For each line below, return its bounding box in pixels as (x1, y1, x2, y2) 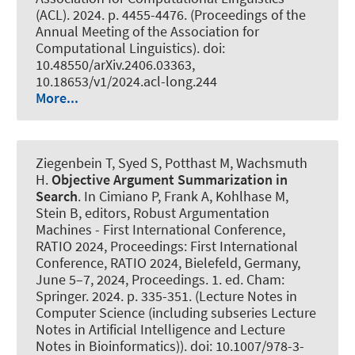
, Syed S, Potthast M (112, 154, 230, 173)
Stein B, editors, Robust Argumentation (36, 204, 269, 223)
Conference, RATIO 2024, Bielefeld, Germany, (36, 254, 300, 273)
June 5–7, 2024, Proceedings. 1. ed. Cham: (36, 270, 284, 289)
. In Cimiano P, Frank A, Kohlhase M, (78, 187, 288, 206)
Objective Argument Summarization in (52, 170, 288, 189)
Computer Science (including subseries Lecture (36, 303, 316, 323)
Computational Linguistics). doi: (36, 39, 225, 58)
